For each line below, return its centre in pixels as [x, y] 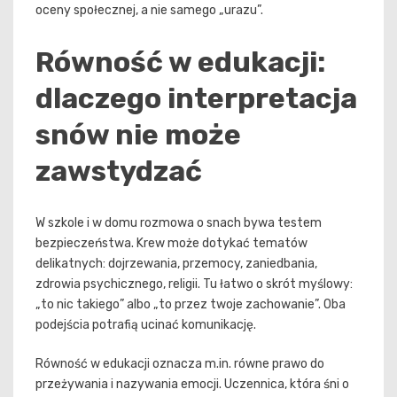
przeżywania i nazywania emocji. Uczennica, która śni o [192, 385]
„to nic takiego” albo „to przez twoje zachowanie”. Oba [191, 305]
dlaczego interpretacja [196, 98]
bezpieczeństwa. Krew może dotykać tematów [171, 244]
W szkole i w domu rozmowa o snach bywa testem [179, 223]
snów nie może [138, 134]
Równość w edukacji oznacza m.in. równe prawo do [180, 364]
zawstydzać [119, 171]
